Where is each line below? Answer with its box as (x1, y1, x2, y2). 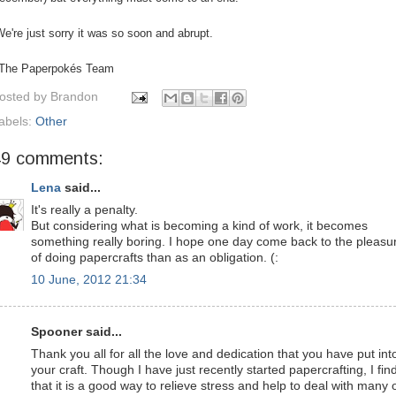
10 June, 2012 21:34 (31, 272, 147, 286)
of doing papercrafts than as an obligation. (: (31, 250, 278, 264)
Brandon (50, 89, 98, 103)
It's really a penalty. (31, 202, 138, 217)
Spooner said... (31, 325, 122, 339)
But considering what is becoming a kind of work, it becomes (31, 218, 368, 232)
